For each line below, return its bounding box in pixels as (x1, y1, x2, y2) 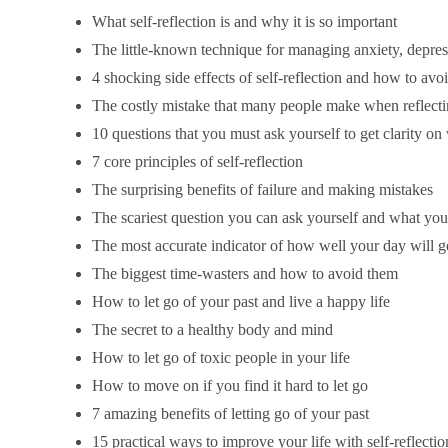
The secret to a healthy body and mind (92, 321, 333, 338)
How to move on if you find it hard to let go (92, 377, 368, 394)
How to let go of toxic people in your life (92, 349, 350, 366)
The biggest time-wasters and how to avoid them (92, 265, 398, 282)
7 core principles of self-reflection (92, 153, 303, 170)
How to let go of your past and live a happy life (92, 293, 390, 310)
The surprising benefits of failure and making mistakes (92, 181, 433, 198)
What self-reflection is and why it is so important (92, 13, 397, 30)
